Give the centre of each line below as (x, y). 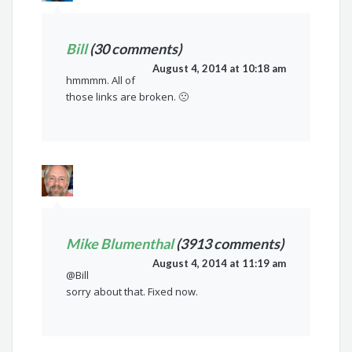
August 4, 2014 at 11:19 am (219, 264)
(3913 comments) (229, 244)
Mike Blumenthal (120, 244)
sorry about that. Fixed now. (132, 292)
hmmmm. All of (101, 81)
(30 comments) (135, 49)
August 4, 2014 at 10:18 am (219, 69)
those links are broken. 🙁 (128, 97)
